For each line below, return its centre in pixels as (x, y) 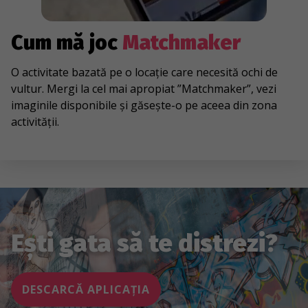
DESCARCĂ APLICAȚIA (86, 290)
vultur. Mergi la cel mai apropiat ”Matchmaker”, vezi (144, 89)
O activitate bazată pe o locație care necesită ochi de (144, 73)
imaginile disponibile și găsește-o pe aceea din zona (144, 106)
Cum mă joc (67, 43)
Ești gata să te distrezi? (144, 244)
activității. (35, 122)
